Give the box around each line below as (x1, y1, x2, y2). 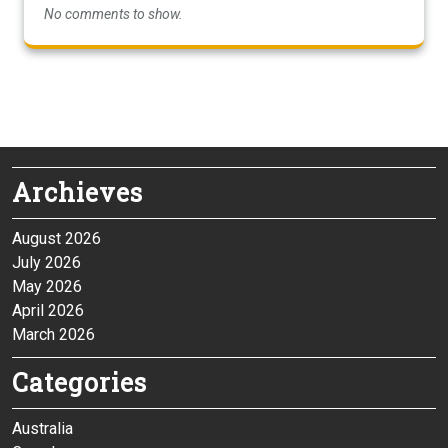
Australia (12, 419, 73, 439)
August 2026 (12, 229, 101, 249)
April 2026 (12, 301, 84, 321)
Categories (12, 366, 147, 400)
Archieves (12, 176, 143, 210)
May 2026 (12, 277, 82, 297)
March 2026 (12, 325, 95, 345)
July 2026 (12, 253, 81, 273)
